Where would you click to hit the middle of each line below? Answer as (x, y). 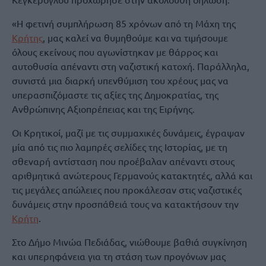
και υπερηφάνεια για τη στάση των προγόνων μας (119, 256)
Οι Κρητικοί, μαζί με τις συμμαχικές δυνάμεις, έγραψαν (128, 132)
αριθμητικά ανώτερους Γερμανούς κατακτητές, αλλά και (132, 175)
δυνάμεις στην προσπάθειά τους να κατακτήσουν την (125, 203)
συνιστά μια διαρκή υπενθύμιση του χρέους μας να (120, 80)
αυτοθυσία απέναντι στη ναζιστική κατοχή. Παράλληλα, (131, 66)
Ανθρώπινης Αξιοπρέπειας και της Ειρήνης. (103, 108)
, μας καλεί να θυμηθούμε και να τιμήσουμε (135, 37)
